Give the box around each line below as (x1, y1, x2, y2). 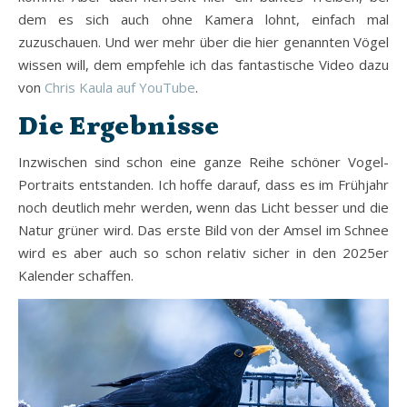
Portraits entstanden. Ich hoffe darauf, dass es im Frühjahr (18, 175, 389, 194)
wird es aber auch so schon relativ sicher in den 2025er (18, 243, 389, 262)
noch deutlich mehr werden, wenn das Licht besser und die (18, 198, 389, 216)
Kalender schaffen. (18, 266, 134, 284)
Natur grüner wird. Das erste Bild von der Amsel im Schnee (18, 221, 389, 239)
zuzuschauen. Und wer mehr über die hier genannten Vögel (18, 33, 389, 51)
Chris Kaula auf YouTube (45, 78, 195, 96)
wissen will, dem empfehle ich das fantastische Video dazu (18, 55, 389, 74)
